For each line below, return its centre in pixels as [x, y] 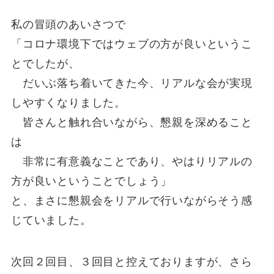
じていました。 [51, 220]
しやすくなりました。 [68, 103]
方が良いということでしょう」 [91, 181]
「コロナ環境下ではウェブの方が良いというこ [131, 44]
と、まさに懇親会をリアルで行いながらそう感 [131, 201]
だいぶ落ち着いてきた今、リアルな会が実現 [131, 83]
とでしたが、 [45, 64]
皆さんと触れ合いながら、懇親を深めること [131, 123]
